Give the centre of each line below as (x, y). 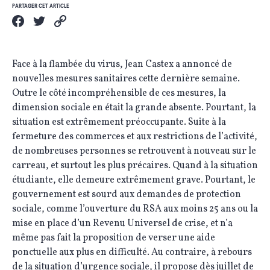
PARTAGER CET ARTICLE (41, 6)
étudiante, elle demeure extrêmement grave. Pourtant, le (134, 180)
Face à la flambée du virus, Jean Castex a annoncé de (122, 64)
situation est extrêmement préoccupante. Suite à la (119, 122)
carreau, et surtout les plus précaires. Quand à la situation (135, 166)
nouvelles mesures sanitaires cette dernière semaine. (126, 79)
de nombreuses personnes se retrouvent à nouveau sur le (134, 151)
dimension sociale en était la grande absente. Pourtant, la (134, 108)
